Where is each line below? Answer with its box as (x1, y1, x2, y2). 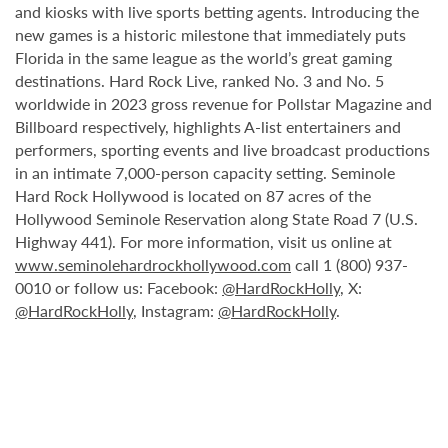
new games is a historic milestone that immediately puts (15, 23, 406, 46)
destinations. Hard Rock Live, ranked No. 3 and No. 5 (15, 69, 384, 92)
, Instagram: (133, 299, 218, 322)
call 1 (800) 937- (291, 253, 408, 276)
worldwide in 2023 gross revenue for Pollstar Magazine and (15, 92, 432, 115)
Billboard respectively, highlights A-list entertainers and (15, 115, 401, 138)
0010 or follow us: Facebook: (15, 276, 222, 299)
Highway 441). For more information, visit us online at (15, 230, 392, 253)
